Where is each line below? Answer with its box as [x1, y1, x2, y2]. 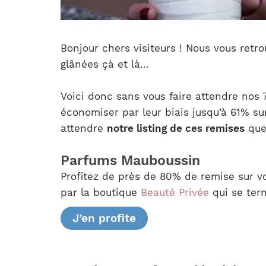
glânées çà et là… [61, 58, 149, 70]
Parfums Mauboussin [61, 153, 200, 169]
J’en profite [72, 211, 136, 225]
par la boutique [61, 186, 141, 199]
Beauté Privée [141, 186, 209, 199]
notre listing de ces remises [107, 122, 245, 135]
